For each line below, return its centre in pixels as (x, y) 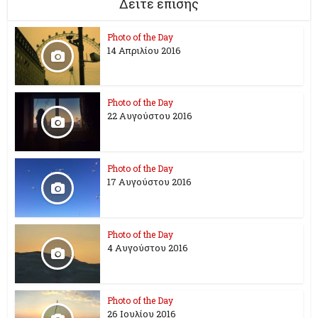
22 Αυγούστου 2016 (150, 116)
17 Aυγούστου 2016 (150, 182)
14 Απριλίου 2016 (144, 50)
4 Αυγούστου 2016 (148, 247)
